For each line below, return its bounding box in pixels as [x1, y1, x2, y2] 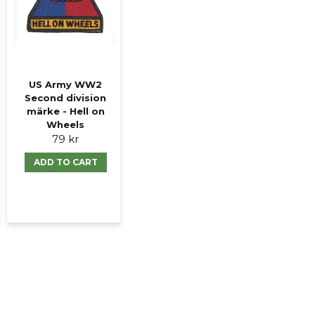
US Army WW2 [29, 79, 103, 91]
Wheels [46, 119, 85, 131]
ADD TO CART [33, 157, 98, 168]
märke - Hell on [26, 105, 105, 117]
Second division [25, 92, 107, 104]
